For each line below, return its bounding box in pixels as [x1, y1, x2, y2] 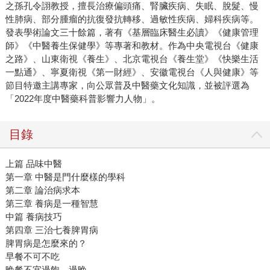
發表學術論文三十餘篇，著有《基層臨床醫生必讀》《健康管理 [5, 27, 259, 38]
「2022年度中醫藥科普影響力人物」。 [5, 93, 160, 104]
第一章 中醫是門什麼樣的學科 [5, 172, 125, 183]
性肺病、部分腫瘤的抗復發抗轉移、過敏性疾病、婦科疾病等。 [5, 14, 259, 25]
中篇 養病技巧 [5, 212, 62, 222]
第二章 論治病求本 [5, 185, 80, 196]
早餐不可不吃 [5, 251, 60, 262]
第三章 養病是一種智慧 [5, 198, 98, 209]
